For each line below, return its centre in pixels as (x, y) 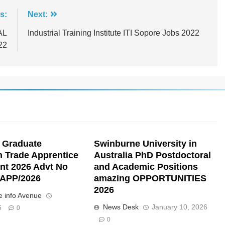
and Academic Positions (146, 167)
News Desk (121, 207)
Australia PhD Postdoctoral (153, 155)
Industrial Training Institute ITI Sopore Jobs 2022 (113, 33)
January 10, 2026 (180, 207)
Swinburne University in (146, 144)
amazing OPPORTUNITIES (150, 179)
